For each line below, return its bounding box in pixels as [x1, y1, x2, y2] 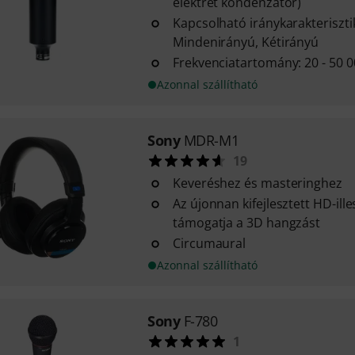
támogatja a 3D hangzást [172, 214, 321, 231]
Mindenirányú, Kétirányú [172, 33, 319, 51]
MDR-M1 [183, 131, 239, 150]
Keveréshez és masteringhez [172, 174, 342, 192]
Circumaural [172, 235, 246, 252]
